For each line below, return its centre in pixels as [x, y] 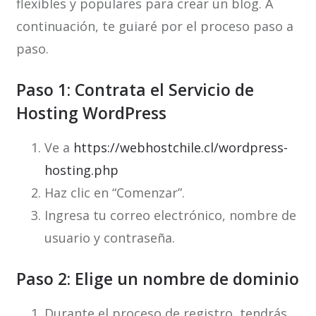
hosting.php [81, 170]
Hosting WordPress [91, 113]
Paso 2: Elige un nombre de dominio [157, 279]
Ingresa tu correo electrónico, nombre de [170, 215]
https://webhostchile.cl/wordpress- [180, 148]
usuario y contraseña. [109, 238]
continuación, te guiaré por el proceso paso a [154, 26]
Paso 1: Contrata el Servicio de [135, 90]
